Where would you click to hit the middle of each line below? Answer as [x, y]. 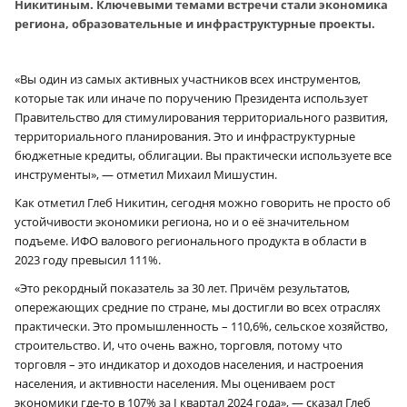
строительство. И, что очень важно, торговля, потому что [179, 345]
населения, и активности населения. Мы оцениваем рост [175, 383]
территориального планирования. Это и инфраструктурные [185, 136]
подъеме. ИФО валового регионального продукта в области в [190, 240]
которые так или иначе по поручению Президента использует [191, 98]
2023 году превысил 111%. [88, 259]
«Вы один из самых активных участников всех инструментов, [188, 79]
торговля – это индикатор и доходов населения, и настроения [189, 364]
